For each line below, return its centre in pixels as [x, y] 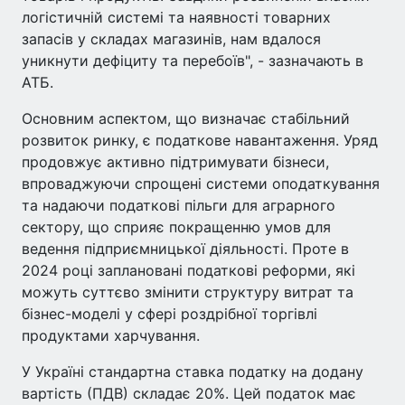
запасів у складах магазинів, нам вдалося [171, 39]
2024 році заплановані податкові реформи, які [188, 270]
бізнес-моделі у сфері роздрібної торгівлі [170, 314]
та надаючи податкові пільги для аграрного [179, 205]
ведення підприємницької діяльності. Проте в [185, 249]
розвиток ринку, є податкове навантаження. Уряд [200, 140]
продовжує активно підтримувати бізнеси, [175, 162]
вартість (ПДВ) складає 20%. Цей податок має [189, 393]
